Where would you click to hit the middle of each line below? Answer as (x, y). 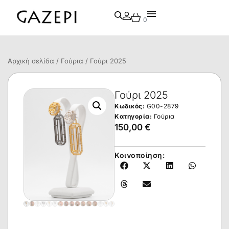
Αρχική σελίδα (31, 61)
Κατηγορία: (133, 116)
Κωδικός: (131, 106)
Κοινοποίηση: (140, 155)
